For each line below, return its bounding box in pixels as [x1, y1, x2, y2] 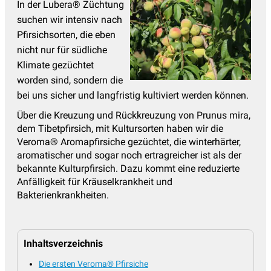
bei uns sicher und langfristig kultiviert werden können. [17, 89, 249, 101]
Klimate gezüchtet [17, 59, 94, 71]
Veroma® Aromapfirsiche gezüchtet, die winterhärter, [17, 135, 241, 148]
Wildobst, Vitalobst [85, 39, 166, 51]
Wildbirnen [105, 18, 151, 30]
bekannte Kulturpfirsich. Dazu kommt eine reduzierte [17, 162, 240, 174]
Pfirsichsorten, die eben [17, 28, 116, 41]
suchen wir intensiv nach [17, 13, 122, 25]
